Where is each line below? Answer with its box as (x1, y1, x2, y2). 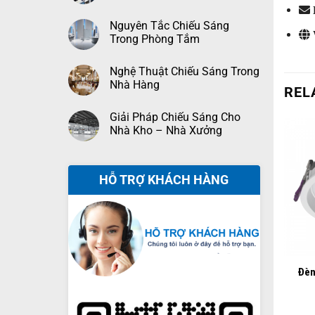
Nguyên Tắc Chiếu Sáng (109, 19, 229, 32)
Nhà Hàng (109, 78, 160, 91)
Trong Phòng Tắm (109, 32, 200, 46)
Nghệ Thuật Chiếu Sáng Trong (109, 65, 259, 78)
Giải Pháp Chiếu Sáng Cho (109, 110, 240, 124)
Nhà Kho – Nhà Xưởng (109, 124, 222, 137)
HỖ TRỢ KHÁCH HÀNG (99, 172, 229, 187)
